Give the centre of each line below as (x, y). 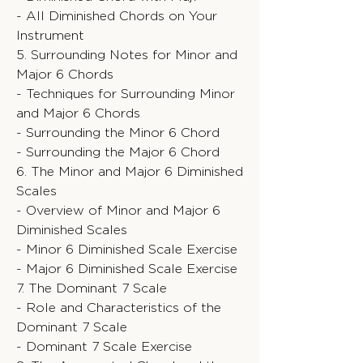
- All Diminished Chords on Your (117, 16)
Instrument (50, 35)
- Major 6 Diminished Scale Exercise (127, 269)
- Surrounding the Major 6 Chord (118, 152)
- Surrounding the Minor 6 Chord (118, 132)
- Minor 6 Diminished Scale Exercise (127, 249)
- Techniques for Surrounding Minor (126, 94)
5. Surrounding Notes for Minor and (127, 55)
